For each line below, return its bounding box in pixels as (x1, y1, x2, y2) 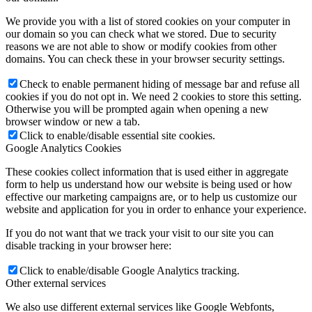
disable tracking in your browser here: (6, 239, 171, 251)
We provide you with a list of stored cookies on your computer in (6, 15, 290, 27)
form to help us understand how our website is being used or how (6, 178, 292, 190)
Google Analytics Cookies (6, 141, 121, 154)
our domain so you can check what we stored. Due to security (6, 27, 276, 40)
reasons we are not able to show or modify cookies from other (6, 40, 276, 52)
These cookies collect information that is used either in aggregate (6, 165, 288, 178)
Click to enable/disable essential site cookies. (19, 129, 215, 141)
